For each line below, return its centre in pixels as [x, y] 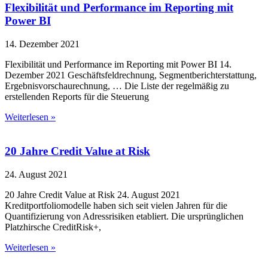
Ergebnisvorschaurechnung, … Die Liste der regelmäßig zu [117, 86]
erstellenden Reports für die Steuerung [77, 97]
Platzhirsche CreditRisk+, [53, 227]
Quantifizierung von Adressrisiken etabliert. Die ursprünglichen [124, 216]
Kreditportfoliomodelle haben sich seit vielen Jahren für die [116, 205]
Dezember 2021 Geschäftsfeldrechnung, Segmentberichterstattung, [131, 75]
